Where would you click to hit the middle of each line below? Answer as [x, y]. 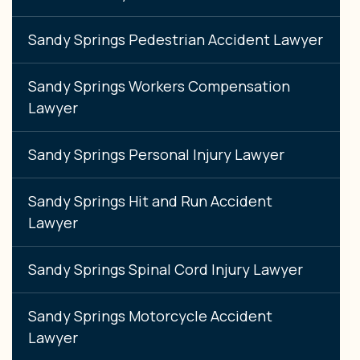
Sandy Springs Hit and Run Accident [150, 200]
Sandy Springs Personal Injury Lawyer [156, 154]
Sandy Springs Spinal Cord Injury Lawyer [166, 269]
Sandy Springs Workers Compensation [159, 86]
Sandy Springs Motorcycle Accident [150, 315]
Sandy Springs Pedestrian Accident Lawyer [176, 39]
